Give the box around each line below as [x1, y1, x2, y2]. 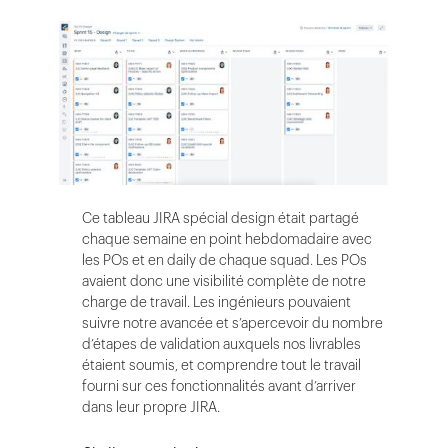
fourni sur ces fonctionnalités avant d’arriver [82, 376, 356, 396]
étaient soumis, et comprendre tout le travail [82, 355, 361, 375]
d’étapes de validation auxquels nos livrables [82, 334, 361, 354]
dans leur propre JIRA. [82, 397, 220, 417]
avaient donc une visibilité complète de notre [82, 271, 366, 291]
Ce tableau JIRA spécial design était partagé [82, 208, 359, 228]
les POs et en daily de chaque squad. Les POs [82, 250, 367, 270]
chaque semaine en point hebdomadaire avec [82, 229, 372, 249]
